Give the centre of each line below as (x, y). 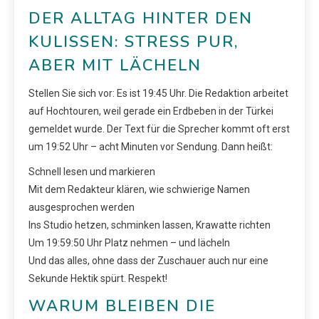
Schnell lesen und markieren (92, 171)
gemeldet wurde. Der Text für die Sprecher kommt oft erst (159, 129)
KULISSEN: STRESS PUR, (134, 42)
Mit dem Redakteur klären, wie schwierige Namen (139, 189)
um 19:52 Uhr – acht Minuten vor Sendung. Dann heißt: (151, 146)
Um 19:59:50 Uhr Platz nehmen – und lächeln (129, 242)
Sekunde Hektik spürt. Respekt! (98, 278)
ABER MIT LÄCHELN (115, 65)
